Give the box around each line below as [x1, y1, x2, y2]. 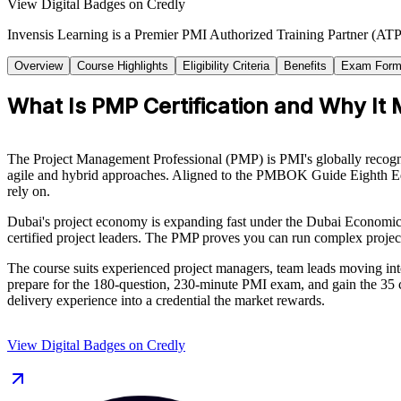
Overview [14, 58, 63, 73]
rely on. [7, 183, 50, 199]
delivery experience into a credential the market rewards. [7, 292, 325, 308]
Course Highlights [77, 58, 168, 73]
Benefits [284, 58, 327, 73]
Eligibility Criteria [183, 58, 269, 73]
